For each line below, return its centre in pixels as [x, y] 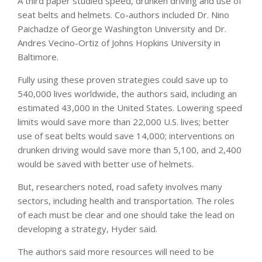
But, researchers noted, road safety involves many [120, 186]
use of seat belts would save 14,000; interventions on [126, 135]
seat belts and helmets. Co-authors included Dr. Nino [123, 14]
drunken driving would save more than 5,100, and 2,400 [130, 149]
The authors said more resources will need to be [116, 251]
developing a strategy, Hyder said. [87, 228]
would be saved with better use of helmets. [106, 163]
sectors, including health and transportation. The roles [126, 200]
